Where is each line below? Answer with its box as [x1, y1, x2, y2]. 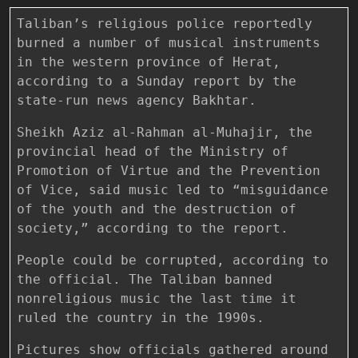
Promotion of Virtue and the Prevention [17, 162, 320, 178]
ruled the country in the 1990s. [17, 309, 265, 325]
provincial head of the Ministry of [17, 143, 288, 159]
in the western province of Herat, [17, 54, 280, 70]
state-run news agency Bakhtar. [17, 92, 257, 108]
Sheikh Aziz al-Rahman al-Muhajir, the [17, 124, 312, 140]
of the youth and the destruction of [17, 201, 296, 217]
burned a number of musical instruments [17, 34, 320, 50]
